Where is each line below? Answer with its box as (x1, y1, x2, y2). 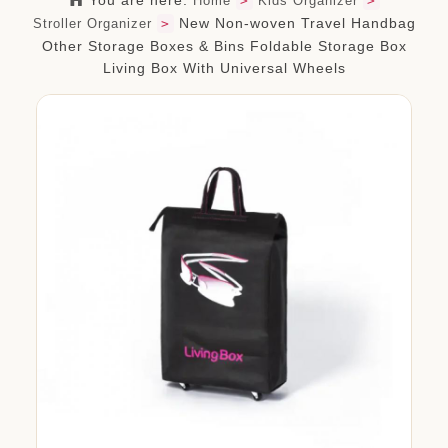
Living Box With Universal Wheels (102, 60, 346, 76)
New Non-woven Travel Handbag (173, 15, 416, 31)
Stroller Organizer (32, 16, 152, 31)
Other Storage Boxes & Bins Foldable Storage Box (41, 38, 407, 54)
